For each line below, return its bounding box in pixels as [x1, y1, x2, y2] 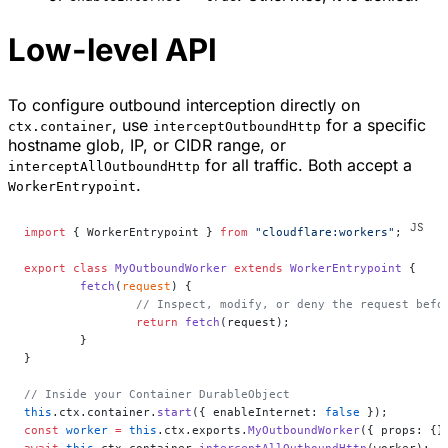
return [136, 315, 178, 330]
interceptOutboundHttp [153, 119, 321, 135]
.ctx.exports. [157, 423, 248, 438]
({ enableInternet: [192, 405, 325, 420]
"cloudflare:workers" [248, 225, 395, 240]
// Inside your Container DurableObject [24, 387, 290, 402]
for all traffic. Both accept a [200, 155, 412, 176]
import [24, 225, 66, 240]
